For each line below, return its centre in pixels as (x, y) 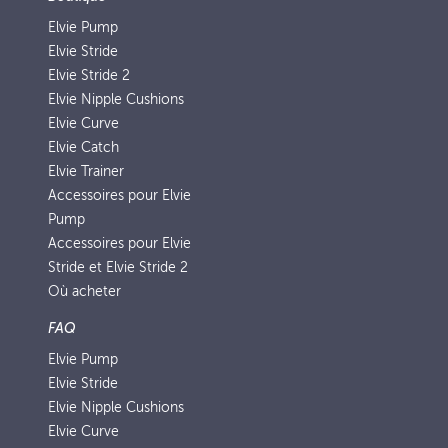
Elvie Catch (83, 147)
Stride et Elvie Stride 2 (118, 267)
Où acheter (84, 291)
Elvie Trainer (86, 171)
